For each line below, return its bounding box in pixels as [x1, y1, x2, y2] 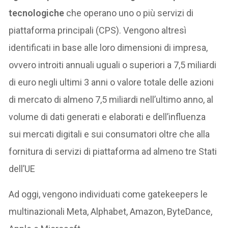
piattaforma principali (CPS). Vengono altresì [9, 24, 187, 36]
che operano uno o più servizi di [64, 7, 194, 18]
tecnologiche [9, 7, 65, 18]
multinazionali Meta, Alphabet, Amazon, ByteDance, [9, 206, 213, 217]
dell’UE [9, 163, 36, 174]
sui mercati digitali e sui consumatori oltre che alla [9, 128, 210, 139]
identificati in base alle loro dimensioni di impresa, [9, 42, 208, 53]
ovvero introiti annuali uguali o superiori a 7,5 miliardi [9, 59, 217, 70]
